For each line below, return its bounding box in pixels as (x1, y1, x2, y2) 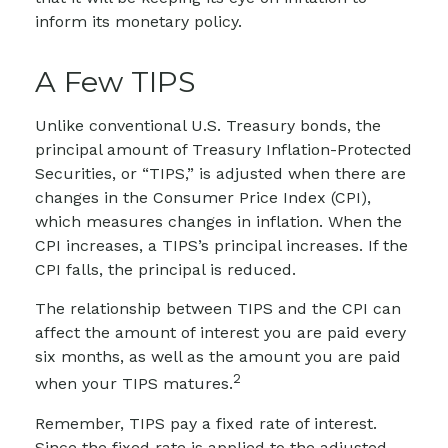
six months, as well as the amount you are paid (35, 347, 401, 367)
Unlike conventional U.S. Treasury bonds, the (35, 116, 381, 136)
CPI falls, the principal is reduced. (35, 260, 296, 280)
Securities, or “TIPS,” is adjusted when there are (35, 164, 406, 184)
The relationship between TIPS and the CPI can (35, 299, 401, 319)
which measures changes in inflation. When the (35, 212, 402, 232)
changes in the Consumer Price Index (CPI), (35, 188, 371, 208)
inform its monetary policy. (35, 12, 242, 32)
